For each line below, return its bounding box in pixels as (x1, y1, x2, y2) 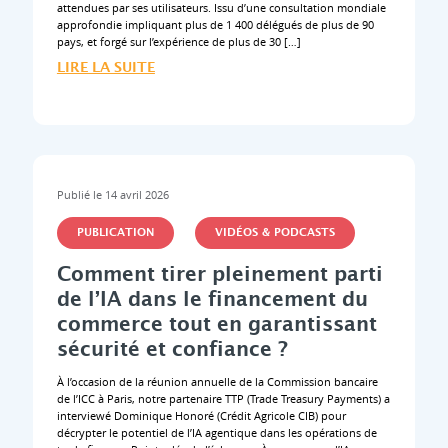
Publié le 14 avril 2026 (56, 186, 169, 202)
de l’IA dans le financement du (56, 285, 368, 314)
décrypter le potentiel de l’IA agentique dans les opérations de (56, 424, 377, 440)
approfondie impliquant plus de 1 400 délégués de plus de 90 (56, 17, 374, 33)
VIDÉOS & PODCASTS (214, 224, 335, 241)
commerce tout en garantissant (56, 310, 377, 339)
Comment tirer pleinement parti (56, 260, 383, 289)
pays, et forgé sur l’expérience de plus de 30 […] (56, 34, 301, 50)
